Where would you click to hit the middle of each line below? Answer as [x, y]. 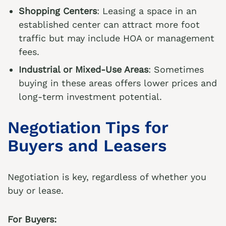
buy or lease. [36, 190]
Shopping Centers [58, 11]
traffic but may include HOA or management [117, 38]
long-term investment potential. [90, 97]
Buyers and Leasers [87, 146]
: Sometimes [176, 69]
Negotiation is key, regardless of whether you [107, 177]
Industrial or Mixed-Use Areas [83, 69]
